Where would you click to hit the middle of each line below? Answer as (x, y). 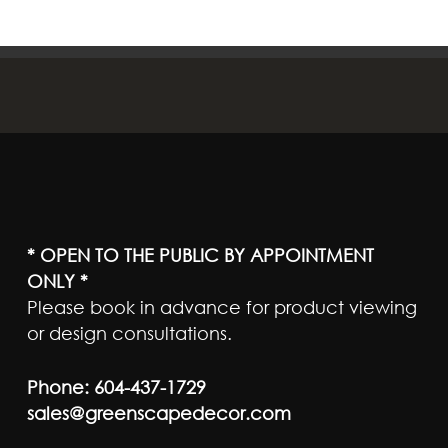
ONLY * (57, 281)
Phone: (57, 387)
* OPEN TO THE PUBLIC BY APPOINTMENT (200, 255)
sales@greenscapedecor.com (158, 413)
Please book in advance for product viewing (221, 307)
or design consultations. (129, 333)
